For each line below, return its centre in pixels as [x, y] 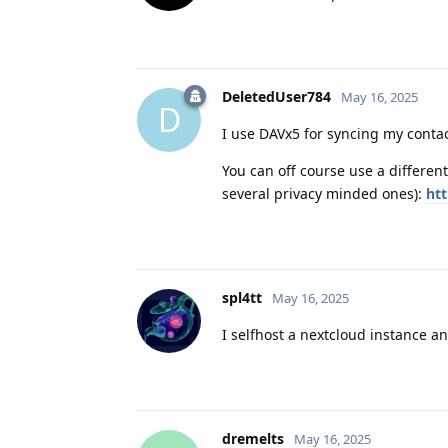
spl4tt [242, 297]
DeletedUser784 [276, 96]
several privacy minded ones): [324, 193]
